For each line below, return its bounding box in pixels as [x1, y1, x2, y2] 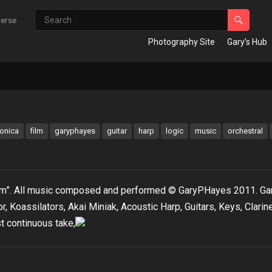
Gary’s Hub [227, 37, 267, 47]
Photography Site [148, 37, 215, 47]
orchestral [228, 126, 263, 135]
